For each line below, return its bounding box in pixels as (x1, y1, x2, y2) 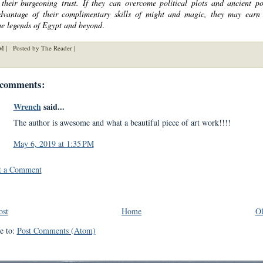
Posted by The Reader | (11, 43, 77, 52)
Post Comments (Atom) (16, 225, 96, 237)
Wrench (13, 100, 41, 113)
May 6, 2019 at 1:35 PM (13, 138, 94, 150)
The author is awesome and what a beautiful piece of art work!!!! (13, 116, 231, 128)
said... (41, 100, 65, 113)
